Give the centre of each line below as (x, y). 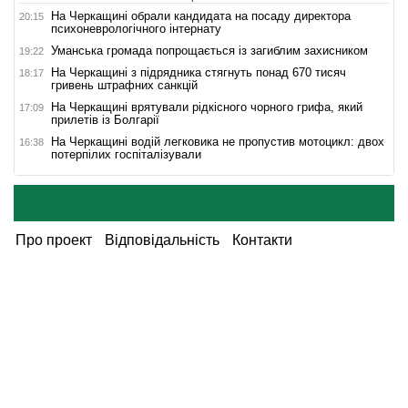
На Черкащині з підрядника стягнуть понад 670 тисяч (199, 72)
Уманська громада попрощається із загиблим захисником (211, 50)
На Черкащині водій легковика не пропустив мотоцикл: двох (218, 141)
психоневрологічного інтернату (136, 28)
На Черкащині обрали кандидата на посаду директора (201, 15)
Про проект (54, 240)
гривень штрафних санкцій (124, 85)
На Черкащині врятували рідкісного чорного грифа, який (207, 107)
